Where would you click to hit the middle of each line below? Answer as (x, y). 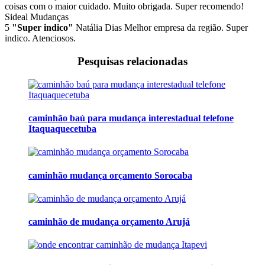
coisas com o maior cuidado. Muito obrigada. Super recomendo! (124, 7)
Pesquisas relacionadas (132, 62)
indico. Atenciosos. (40, 38)
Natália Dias (99, 28)
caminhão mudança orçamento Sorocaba (110, 175)
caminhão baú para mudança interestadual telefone (131, 118)
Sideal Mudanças (37, 17)
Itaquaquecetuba (62, 129)
